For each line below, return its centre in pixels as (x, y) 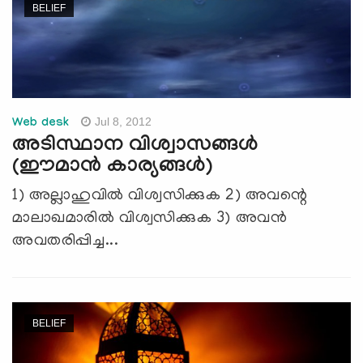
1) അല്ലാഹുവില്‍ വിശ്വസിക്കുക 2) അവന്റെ (160, 196)
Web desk (41, 124)
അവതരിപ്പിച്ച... (66, 241)
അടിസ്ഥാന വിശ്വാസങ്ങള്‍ (135, 146)
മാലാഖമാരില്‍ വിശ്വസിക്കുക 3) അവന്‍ (150, 218)
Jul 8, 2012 (124, 121)
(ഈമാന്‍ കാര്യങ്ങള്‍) (112, 167)
